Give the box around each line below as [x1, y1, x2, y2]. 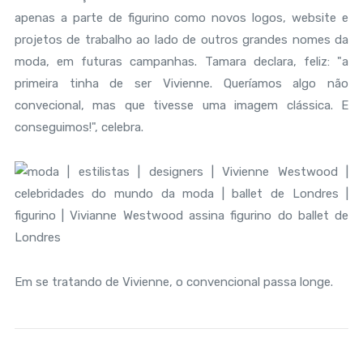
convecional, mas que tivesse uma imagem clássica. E [14, 98, 349, 113]
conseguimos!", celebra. [14, 120, 143, 135]
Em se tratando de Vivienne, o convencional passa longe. [14, 275, 333, 289]
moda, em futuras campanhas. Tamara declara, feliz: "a [14, 54, 349, 69]
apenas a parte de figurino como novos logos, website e [14, 11, 349, 25]
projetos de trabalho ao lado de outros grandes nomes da [14, 32, 349, 47]
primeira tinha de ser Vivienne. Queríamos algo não [14, 76, 349, 91]
